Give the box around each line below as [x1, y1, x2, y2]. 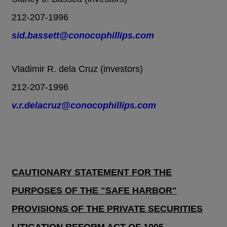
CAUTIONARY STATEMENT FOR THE [12, 167, 172, 178]
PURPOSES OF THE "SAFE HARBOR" [12, 185, 177, 196]
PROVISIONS [12, 204, 71, 214]
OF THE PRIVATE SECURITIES [71, 204, 203, 214]
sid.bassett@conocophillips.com [12, 30, 155, 41]
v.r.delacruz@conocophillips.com [12, 100, 157, 111]
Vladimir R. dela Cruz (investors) [12, 64, 143, 74]
